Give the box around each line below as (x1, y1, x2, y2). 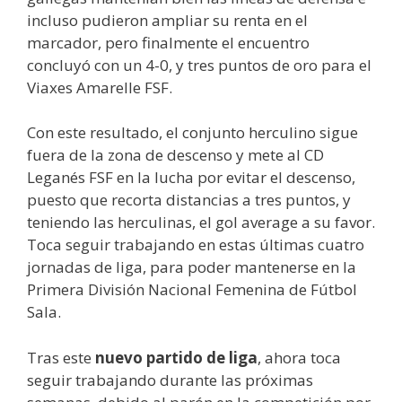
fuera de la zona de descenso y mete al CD (27, 144, 324, 166)
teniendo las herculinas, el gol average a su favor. (27, 212, 375, 233)
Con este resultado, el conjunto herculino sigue (27, 122, 358, 144)
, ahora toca (258, 346, 341, 368)
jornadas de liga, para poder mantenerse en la (27, 257, 356, 278)
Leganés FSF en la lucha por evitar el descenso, (27, 167, 355, 188)
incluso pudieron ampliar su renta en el (27, 9, 308, 31)
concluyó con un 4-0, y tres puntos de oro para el (27, 54, 371, 75)
